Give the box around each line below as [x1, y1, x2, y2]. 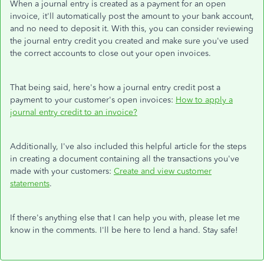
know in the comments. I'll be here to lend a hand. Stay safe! [10, 225, 238, 235]
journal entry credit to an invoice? [10, 107, 137, 117]
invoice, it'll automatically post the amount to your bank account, [10, 11, 254, 21]
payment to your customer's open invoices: [10, 95, 176, 105]
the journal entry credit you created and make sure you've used [10, 36, 249, 46]
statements [10, 179, 49, 189]
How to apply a [176, 95, 233, 105]
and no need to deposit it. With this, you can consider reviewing [10, 24, 253, 34]
